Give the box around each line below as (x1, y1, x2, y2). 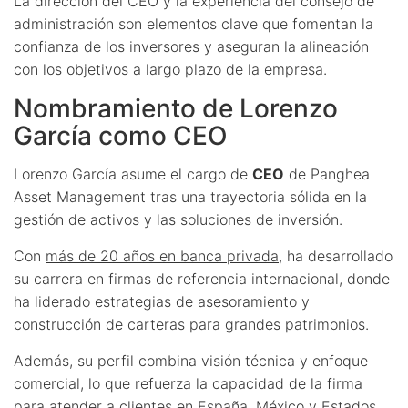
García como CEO (14, 119, 228, 151)
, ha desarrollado (279, 246, 393, 265)
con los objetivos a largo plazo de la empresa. (14, 59, 327, 78)
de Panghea (284, 164, 370, 183)
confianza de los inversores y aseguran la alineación (14, 36, 369, 56)
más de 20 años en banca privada (46, 246, 279, 265)
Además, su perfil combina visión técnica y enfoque (14, 351, 368, 370)
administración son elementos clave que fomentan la (14, 14, 373, 33)
